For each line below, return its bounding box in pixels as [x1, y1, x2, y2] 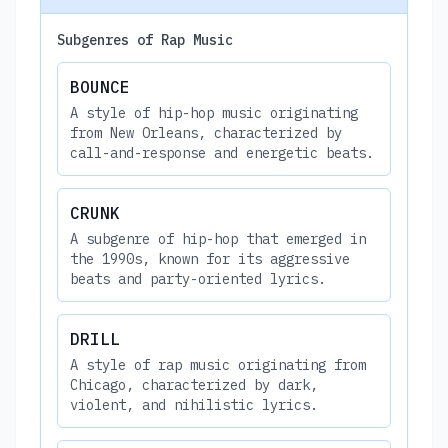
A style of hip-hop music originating [70, 103, 358, 122]
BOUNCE [70, 76, 130, 97]
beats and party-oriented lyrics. [70, 269, 326, 288]
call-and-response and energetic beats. [70, 143, 374, 162]
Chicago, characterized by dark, [70, 375, 318, 394]
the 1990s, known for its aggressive [70, 249, 350, 268]
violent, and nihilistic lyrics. [70, 395, 318, 414]
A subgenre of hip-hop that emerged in [70, 229, 366, 248]
